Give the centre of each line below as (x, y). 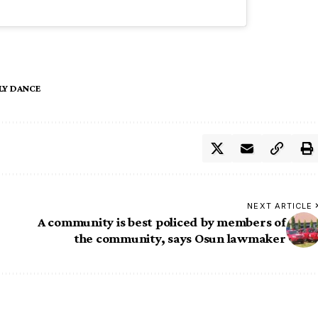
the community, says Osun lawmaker (180, 238)
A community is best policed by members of (161, 222)
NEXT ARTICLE (280, 206)
